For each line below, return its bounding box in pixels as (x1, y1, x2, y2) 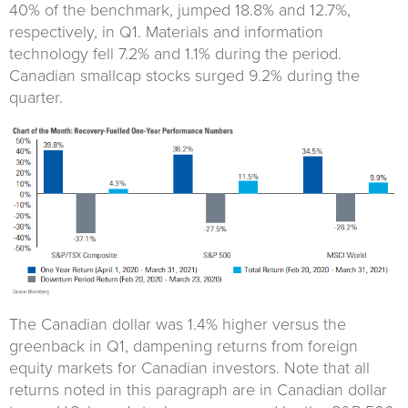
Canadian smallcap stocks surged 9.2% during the (9, 66, 360, 86)
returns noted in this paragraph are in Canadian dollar (9, 379, 387, 400)
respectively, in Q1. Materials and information (9, 22, 323, 42)
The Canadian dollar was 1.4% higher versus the (9, 313, 346, 334)
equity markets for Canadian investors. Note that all (9, 357, 370, 378)
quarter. (9, 87, 63, 107)
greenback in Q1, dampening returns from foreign (9, 335, 358, 356)
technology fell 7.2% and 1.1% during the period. (9, 44, 342, 64)
